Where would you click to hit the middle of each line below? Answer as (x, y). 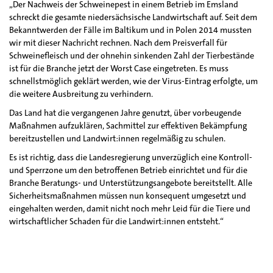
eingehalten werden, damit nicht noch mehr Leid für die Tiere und (130, 208)
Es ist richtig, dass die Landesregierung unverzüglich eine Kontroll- (131, 157)
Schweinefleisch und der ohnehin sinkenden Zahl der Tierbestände (132, 55)
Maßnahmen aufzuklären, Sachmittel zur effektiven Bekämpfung (128, 126)
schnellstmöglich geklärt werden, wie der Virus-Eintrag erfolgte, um (133, 81)
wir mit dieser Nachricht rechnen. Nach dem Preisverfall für (118, 43)
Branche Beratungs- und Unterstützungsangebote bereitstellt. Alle (131, 183)
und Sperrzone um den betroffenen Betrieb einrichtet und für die (128, 170)
